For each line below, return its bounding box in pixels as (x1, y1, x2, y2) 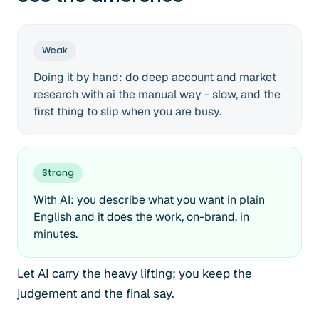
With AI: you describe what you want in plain (33, 192, 265, 207)
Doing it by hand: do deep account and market (33, 70, 276, 85)
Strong (42, 167, 74, 179)
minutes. (33, 226, 78, 241)
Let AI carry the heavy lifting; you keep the (17, 266, 252, 281)
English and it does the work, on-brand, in (33, 209, 249, 224)
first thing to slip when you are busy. (33, 104, 221, 119)
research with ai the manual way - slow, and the (33, 87, 281, 102)
